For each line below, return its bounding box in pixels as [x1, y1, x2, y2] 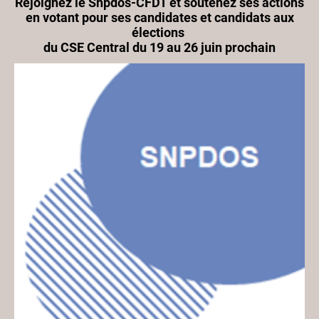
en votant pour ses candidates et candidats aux [25, 9, 294, 25]
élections [132, 24, 187, 40]
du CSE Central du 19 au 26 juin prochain [43, 39, 276, 55]
